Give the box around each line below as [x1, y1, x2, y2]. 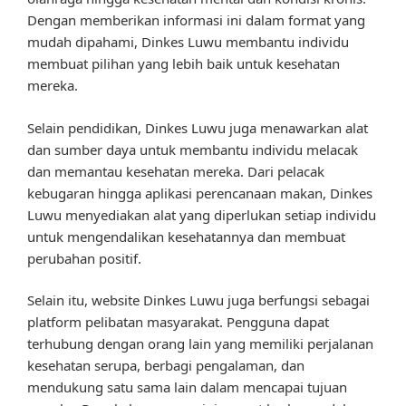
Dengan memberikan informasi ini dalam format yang [27, 11, 365, 30]
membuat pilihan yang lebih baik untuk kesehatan [27, 54, 340, 73]
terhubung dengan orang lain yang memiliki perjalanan [27, 334, 373, 353]
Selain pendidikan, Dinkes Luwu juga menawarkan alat [27, 118, 368, 137]
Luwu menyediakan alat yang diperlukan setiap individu [27, 205, 376, 224]
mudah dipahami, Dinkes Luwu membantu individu [27, 33, 349, 52]
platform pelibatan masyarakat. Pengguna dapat [27, 313, 329, 332]
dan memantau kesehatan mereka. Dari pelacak [27, 161, 324, 180]
